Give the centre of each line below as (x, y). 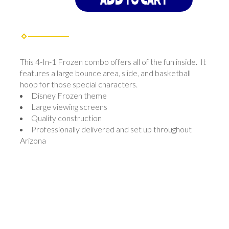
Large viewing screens (69, 106)
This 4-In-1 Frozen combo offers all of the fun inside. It (113, 61)
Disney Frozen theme (69, 95)
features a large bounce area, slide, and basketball (105, 73)
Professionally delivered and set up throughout (111, 129)
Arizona (33, 140)
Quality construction (66, 118)
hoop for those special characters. (79, 84)
